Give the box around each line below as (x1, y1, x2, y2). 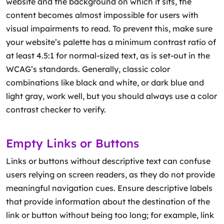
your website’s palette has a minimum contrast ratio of (6, 37, 216, 47)
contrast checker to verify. (6, 104, 108, 114)
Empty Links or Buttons (6, 136, 139, 150)
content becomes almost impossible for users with (6, 10, 198, 20)
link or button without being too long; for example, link (6, 210, 214, 220)
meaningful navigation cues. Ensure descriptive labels (6, 183, 212, 193)
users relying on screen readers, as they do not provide (6, 169, 215, 179)
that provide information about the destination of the (6, 196, 210, 206)
